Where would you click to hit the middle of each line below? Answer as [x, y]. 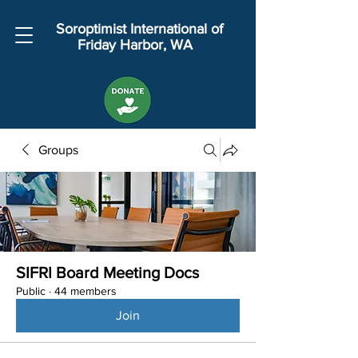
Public [31, 291]
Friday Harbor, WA [139, 45]
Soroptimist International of [139, 29]
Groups [58, 150]
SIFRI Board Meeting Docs [107, 272]
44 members [86, 291]
